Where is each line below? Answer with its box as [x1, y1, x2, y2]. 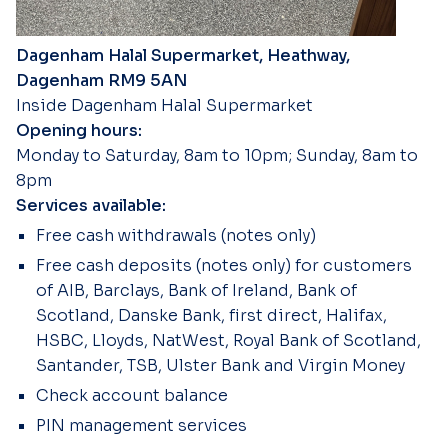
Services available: [16, 194, 166, 216]
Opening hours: [16, 119, 142, 141]
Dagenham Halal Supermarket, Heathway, [16, 44, 350, 66]
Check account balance [36, 384, 228, 406]
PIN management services [36, 414, 247, 436]
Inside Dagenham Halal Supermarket [16, 94, 313, 116]
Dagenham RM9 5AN [16, 69, 187, 91]
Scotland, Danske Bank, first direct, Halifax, [36, 304, 387, 326]
